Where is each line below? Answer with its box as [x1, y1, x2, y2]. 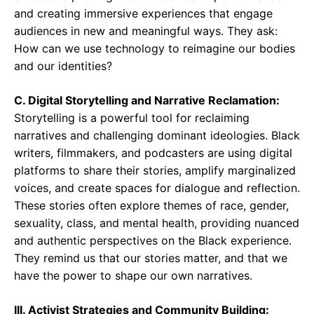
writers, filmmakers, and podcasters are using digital [14, 146, 292, 160]
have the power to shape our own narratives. [14, 268, 252, 282]
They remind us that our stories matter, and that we [14, 251, 287, 265]
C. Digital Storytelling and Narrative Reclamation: [14, 93, 280, 107]
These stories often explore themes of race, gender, [14, 198, 289, 212]
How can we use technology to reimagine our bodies [14, 41, 295, 55]
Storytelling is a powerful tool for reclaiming [14, 111, 250, 125]
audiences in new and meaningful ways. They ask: [14, 24, 278, 38]
